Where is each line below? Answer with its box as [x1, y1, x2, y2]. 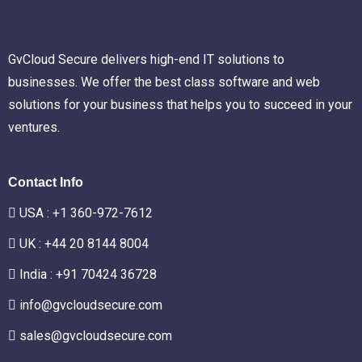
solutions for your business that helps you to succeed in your [8, 96, 352, 112]
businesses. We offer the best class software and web [8, 74, 320, 90]
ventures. [8, 119, 60, 135]
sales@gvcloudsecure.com [19, 327, 172, 343]
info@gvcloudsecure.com [19, 297, 162, 313]
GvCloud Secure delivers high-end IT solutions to [8, 51, 284, 67]
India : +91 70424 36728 [19, 266, 157, 282]
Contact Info [8, 175, 83, 189]
